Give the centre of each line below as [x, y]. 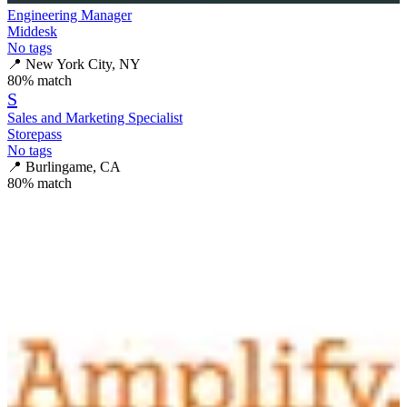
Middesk [32, 31]
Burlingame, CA [73, 166]
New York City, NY [83, 64]
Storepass [35, 134]
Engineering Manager [69, 15]
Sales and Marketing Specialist [95, 117]
